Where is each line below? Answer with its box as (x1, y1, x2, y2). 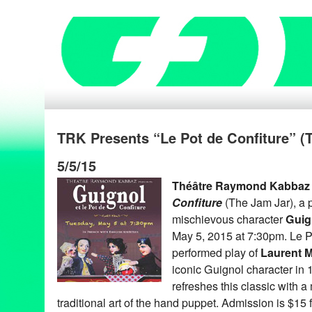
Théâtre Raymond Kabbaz (172, 178, 310, 194)
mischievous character (172, 211, 286, 227)
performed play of (172, 244, 260, 260)
